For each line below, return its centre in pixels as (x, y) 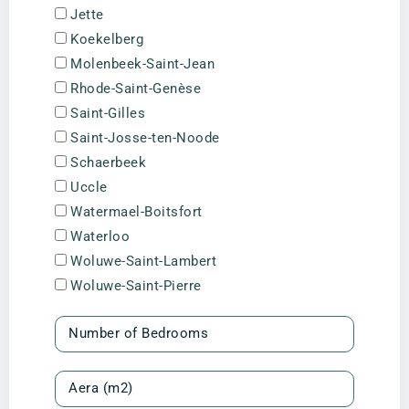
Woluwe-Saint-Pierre (136, 285)
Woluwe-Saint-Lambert (143, 261)
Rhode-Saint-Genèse (136, 88)
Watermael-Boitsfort (136, 211)
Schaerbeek (108, 162)
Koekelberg (107, 39)
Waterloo (100, 236)
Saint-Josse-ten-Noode (145, 137)
